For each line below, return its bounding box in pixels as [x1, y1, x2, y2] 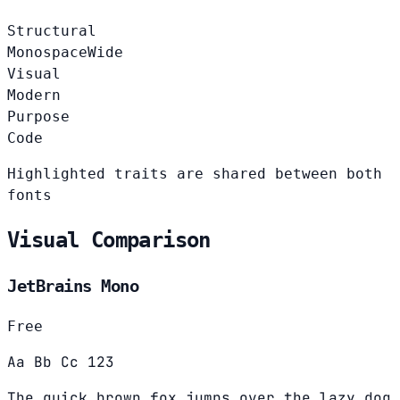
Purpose [7, 108, 70, 126]
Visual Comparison [7, 228, 211, 254]
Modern [7, 87, 61, 104]
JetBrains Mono [7, 277, 139, 296]
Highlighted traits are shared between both [7, 165, 382, 183]
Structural [7, 22, 96, 40]
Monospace [7, 44, 87, 62]
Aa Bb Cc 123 [7, 352, 114, 371]
